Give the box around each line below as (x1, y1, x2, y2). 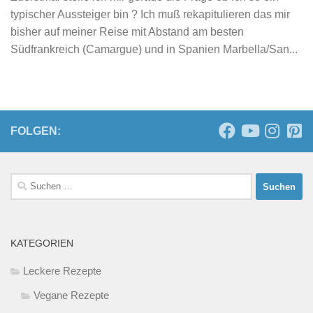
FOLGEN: (10, 125, 61, 138)
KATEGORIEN (10, 238, 73, 249)
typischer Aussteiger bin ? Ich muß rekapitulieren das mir (10, 8, 290, 21)
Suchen (10, 175, 45, 187)
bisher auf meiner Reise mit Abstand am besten (10, 26, 244, 38)
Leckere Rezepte (23, 265, 101, 277)
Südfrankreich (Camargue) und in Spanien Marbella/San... (10, 43, 298, 56)
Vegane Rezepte (34, 289, 109, 302)
